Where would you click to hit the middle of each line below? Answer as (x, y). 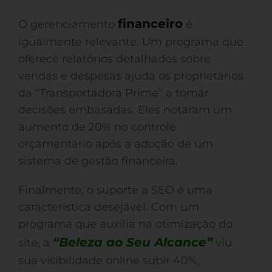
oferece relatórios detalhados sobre (114, 59)
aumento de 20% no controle (97, 127)
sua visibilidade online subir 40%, (109, 260)
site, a (36, 243)
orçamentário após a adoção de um (116, 144)
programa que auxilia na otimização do (125, 224)
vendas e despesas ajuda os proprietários (131, 76)
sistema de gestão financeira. (98, 161)
